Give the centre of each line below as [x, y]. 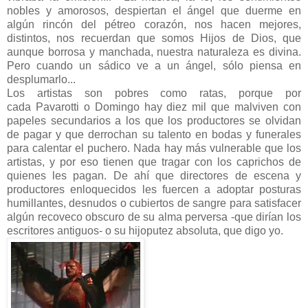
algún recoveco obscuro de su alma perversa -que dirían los [154, 217]
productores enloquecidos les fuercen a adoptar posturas [154, 190]
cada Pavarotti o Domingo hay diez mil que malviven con [154, 107]
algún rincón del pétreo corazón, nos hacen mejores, [154, 25]
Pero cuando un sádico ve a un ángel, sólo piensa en [154, 66]
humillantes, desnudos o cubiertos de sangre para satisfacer [154, 203]
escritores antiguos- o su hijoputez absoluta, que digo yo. [145, 231]
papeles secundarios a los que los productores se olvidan [154, 121]
